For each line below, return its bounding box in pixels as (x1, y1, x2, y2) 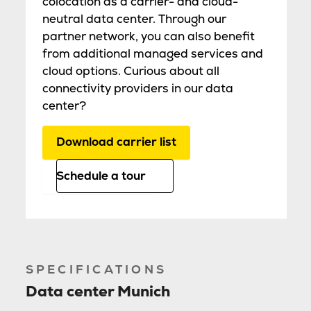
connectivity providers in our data (42, 80, 233, 96)
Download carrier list (56, 133, 176, 149)
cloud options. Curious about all (42, 62, 219, 78)
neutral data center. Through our (42, 10, 226, 26)
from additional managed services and (42, 45, 263, 61)
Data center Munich (25, 281, 170, 301)
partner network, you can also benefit (42, 28, 255, 44)
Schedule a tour (56, 167, 146, 183)
